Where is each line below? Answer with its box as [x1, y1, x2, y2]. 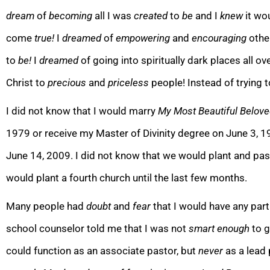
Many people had [6, 199, 86, 212]
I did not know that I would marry [6, 104, 158, 117]
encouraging [192, 31, 246, 44]
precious [48, 76, 86, 89]
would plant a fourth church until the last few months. [6, 171, 247, 184]
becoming [49, 9, 95, 22]
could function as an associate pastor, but [6, 244, 198, 257]
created [134, 9, 168, 22]
